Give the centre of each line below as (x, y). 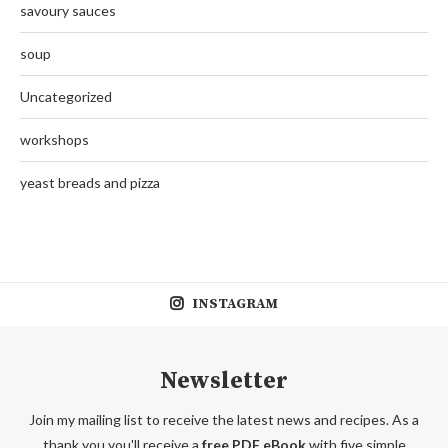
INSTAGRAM (235, 303)
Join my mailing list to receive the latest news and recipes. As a (224, 419)
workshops (54, 139)
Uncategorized (66, 96)
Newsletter (224, 380)
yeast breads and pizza (90, 182)
